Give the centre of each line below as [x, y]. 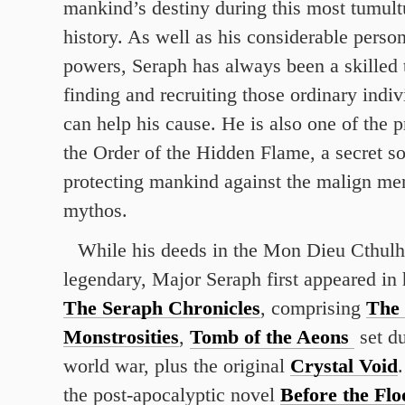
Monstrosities [121, 337]
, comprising [313, 308]
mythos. [95, 211]
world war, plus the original [177, 366]
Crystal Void [344, 366]
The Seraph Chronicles [162, 308]
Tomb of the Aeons [269, 337]
